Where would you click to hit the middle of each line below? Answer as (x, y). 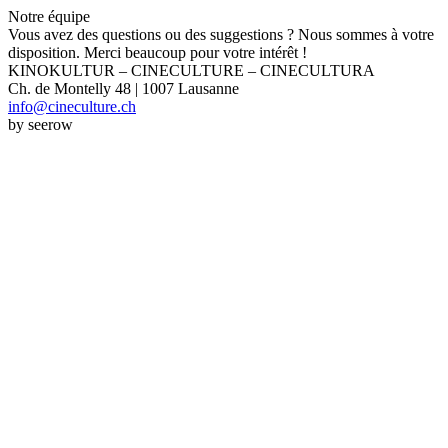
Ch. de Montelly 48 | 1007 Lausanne (123, 88)
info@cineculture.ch (72, 106)
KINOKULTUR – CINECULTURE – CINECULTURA (191, 70)
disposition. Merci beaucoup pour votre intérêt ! (157, 52)
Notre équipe (49, 16)
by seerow (40, 124)
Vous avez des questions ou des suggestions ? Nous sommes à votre (221, 34)
